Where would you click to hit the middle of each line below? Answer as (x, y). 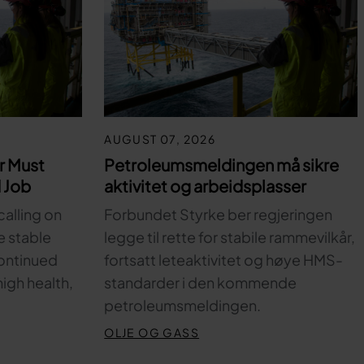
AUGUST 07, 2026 (160, 139)
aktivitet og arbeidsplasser (206, 186)
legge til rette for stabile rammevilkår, (230, 237)
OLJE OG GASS (152, 332)
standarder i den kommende (201, 282)
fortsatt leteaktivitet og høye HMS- (224, 260)
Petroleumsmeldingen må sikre (222, 165)
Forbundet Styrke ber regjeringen (219, 214)
